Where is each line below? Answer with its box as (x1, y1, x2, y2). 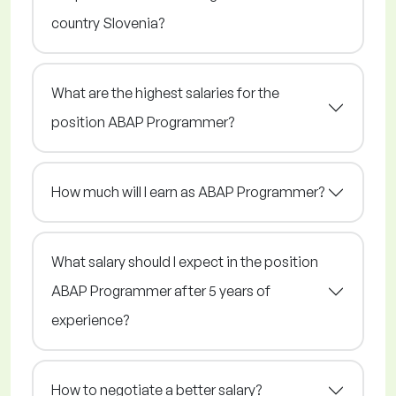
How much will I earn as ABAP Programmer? (51, 183, 324, 202)
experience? (51, 311, 129, 330)
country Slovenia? (51, 14, 164, 33)
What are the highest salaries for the (51, 84, 279, 103)
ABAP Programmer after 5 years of (51, 282, 270, 301)
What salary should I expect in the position (51, 253, 318, 271)
